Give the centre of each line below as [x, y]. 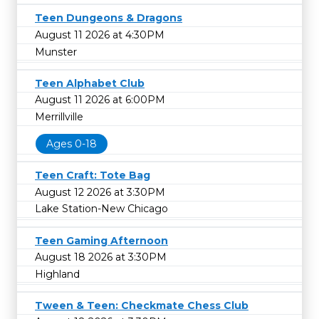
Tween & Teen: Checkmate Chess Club [142, 305]
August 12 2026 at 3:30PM [100, 192]
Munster [56, 52]
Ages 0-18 [72, 143]
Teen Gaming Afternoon [101, 240]
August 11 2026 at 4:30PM [100, 35]
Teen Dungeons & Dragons [109, 18]
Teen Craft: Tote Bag [93, 176]
